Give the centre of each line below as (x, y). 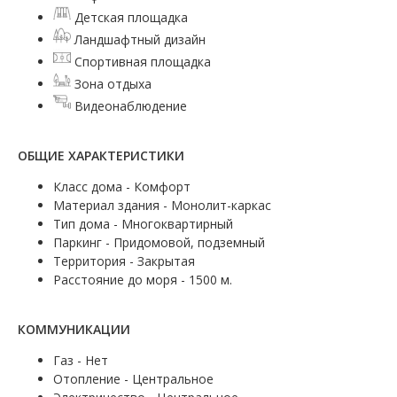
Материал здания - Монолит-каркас (162, 205)
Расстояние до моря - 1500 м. (143, 279)
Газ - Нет (81, 360)
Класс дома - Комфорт (122, 186)
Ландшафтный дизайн (138, 39)
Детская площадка (129, 17)
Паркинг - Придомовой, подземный (159, 242)
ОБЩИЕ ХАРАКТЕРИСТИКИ (101, 155)
